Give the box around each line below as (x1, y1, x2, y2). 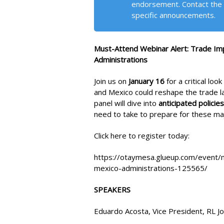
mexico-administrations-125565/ (94, 162, 207, 173)
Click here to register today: (94, 130, 189, 140)
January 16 (128, 75, 164, 86)
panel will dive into (94, 97, 158, 108)
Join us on (94, 75, 128, 86)
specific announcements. (131, 9, 215, 20)
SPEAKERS (94, 184, 130, 194)
